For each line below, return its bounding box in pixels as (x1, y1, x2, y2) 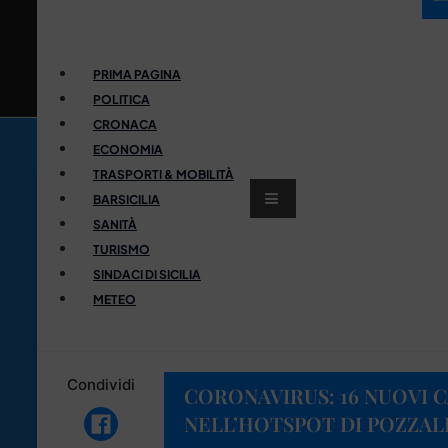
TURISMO (93, 241, 150, 257)
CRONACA (93, 116, 157, 132)
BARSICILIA (93, 191, 160, 207)
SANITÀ (93, 216, 137, 232)
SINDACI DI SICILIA (93, 266, 201, 282)
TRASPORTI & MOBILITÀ (93, 166, 234, 182)
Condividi (66, 374, 135, 394)
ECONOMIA (93, 141, 163, 157)
